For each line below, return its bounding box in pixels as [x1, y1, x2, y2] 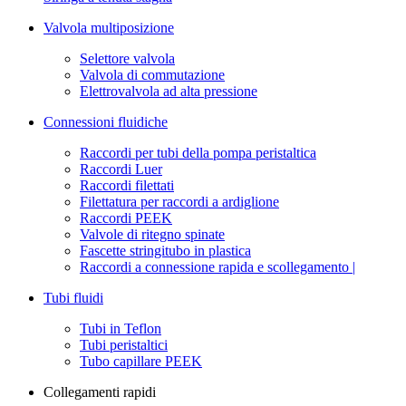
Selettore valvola [80, 51, 175, 67]
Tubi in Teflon [80, 321, 161, 337]
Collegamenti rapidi [43, 384, 156, 401]
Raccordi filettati [80, 178, 174, 194]
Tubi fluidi [43, 290, 103, 306]
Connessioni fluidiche [43, 114, 168, 130]
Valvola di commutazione [80, 67, 225, 83]
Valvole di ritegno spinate [80, 227, 225, 243]
